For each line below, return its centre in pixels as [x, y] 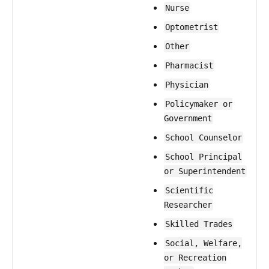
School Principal [204, 157]
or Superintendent [205, 171]
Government [188, 118]
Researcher [188, 205]
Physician [187, 85]
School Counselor [204, 138]
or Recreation [195, 258]
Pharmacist [189, 65]
